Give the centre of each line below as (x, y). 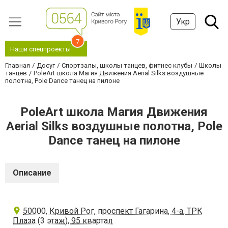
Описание (32, 173)
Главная (18, 65)
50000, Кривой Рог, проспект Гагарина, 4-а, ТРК (113, 211)
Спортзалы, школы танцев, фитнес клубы (127, 65)
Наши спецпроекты (40, 49)
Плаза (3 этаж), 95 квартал (63, 221)
